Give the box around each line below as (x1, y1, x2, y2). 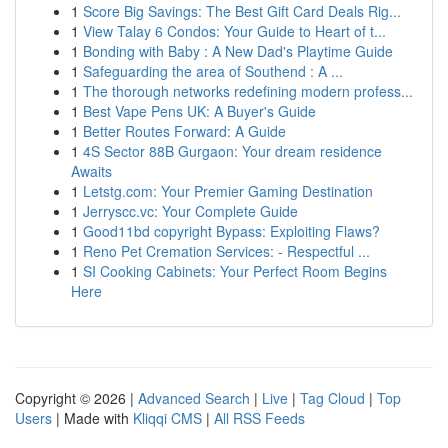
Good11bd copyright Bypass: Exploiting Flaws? (83, 221, 380, 241)
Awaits (71, 161, 112, 181)
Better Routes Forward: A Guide (83, 121, 286, 141)
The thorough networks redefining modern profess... (83, 81, 413, 101)
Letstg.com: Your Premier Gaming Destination (83, 181, 373, 201)
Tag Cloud (300, 388, 365, 408)
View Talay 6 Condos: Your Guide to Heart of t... (83, 21, 386, 41)
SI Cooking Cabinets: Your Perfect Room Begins (83, 261, 387, 281)
